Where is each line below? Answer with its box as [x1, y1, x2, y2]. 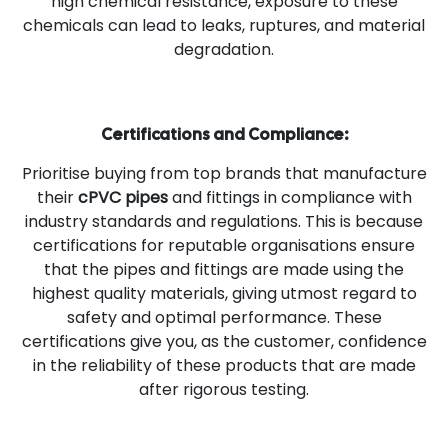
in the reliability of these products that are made [32, 353, 416, 377]
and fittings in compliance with [167, 185, 412, 209]
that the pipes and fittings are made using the [44, 257, 404, 281]
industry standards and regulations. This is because [25, 209, 423, 233]
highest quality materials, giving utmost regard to [31, 281, 417, 305]
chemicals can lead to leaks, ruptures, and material [23, 13, 425, 37]
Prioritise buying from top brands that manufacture [21, 161, 427, 185]
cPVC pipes [77, 185, 168, 209]
